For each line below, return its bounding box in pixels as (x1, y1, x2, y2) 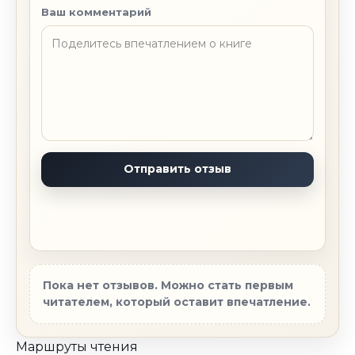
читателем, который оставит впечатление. (43, 294, 311, 309)
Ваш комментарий (41, 5, 151, 18)
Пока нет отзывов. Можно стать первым (43, 277, 293, 292)
